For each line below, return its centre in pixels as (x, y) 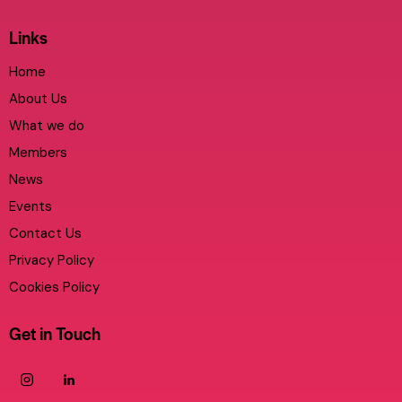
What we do (47, 125)
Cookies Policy (54, 287)
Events (31, 206)
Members (38, 152)
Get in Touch (55, 333)
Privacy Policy (52, 260)
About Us (38, 98)
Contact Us (45, 233)
